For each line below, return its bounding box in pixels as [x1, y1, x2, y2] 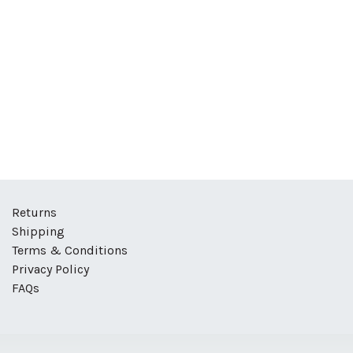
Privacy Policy [11, 261, 89, 277]
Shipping [11, 223, 65, 239]
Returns [11, 204, 57, 220]
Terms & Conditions [11, 242, 128, 258]
